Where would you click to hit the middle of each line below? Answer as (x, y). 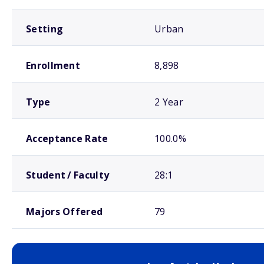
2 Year (169, 102)
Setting (45, 29)
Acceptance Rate (67, 138)
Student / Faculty (68, 175)
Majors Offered (65, 212)
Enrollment (53, 65)
